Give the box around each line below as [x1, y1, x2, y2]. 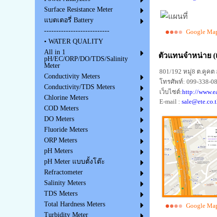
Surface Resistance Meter [44, 6, 113, 14]
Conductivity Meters [44, 73, 100, 80]
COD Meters [44, 105, 78, 112]
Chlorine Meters [44, 94, 88, 102]
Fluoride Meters [44, 126, 88, 134]
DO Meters [44, 115, 74, 123]
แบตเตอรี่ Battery [44, 16, 93, 24]
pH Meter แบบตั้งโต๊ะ [44, 158, 105, 166]
